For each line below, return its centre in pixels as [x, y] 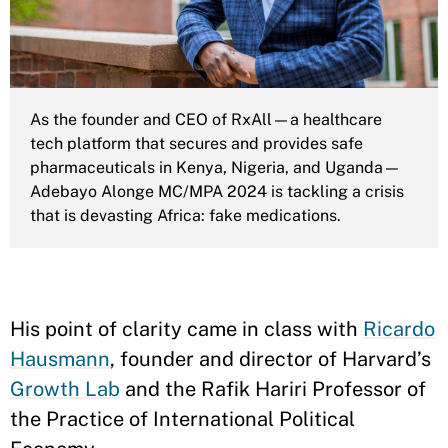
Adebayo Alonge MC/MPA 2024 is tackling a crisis [217, 191]
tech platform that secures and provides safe [196, 143]
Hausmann [60, 359]
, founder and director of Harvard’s [270, 359]
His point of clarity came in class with [186, 329]
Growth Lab [65, 389]
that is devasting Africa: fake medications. [185, 215]
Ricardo [399, 329]
